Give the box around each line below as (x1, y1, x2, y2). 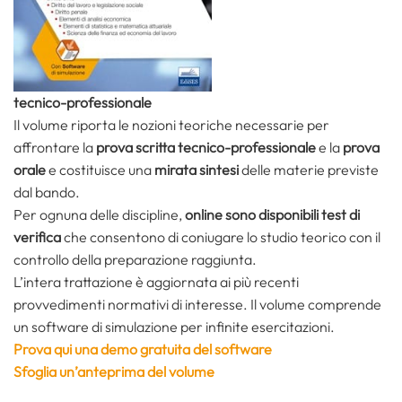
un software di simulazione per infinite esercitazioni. (13, 318, 335, 336)
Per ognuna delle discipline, (13, 205, 185, 224)
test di (321, 205, 360, 224)
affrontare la (13, 138, 96, 157)
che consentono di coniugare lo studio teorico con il (64, 228, 380, 247)
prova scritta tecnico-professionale (96, 138, 316, 157)
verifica (13, 228, 64, 247)
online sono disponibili (185, 205, 319, 224)
